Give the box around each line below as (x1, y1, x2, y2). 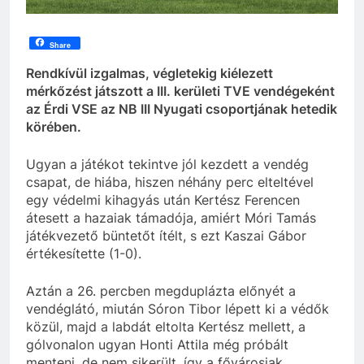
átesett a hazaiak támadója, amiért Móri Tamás (26, 209, 316, 226)
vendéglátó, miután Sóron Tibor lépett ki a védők (26, 300, 329, 317)
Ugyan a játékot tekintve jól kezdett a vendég (26, 155, 309, 172)
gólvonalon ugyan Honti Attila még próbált (26, 336, 288, 353)
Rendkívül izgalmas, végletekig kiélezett (26, 64, 273, 81)
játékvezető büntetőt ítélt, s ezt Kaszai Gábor (26, 227, 306, 244)
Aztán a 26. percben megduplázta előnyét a (26, 282, 296, 299)
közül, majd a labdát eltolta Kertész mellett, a (26, 318, 305, 335)
